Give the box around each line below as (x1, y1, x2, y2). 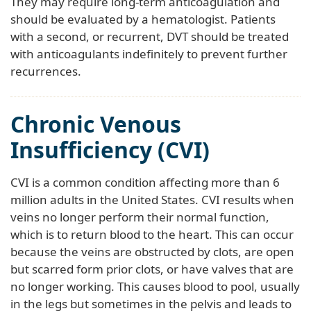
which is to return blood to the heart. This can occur (10, 226, 294, 242)
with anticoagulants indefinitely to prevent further (10, 45, 287, 62)
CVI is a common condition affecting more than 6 (10, 174, 280, 190)
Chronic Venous (10, 108, 181, 139)
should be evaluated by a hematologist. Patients (10, 10, 276, 27)
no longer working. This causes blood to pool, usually (10, 278, 300, 294)
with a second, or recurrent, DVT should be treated (10, 28, 289, 44)
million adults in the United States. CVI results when (10, 191, 294, 208)
